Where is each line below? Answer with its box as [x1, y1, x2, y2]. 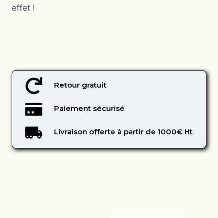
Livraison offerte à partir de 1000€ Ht [54, 127, 193, 136]
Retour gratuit [54, 80, 107, 90]
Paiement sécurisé [54, 104, 125, 113]
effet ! [12, 3, 35, 13]
